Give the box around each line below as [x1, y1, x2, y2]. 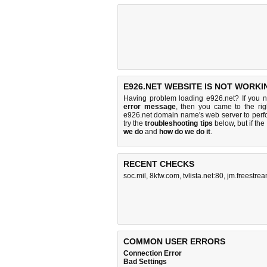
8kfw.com [150, 172, 179, 180]
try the [123, 119, 145, 128]
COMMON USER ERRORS [123, 237, 225, 246]
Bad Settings [123, 257, 167, 266]
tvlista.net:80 [183, 172, 223, 180]
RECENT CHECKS [123, 159, 194, 169]
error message [123, 103, 176, 111]
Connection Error [123, 249, 182, 257]
